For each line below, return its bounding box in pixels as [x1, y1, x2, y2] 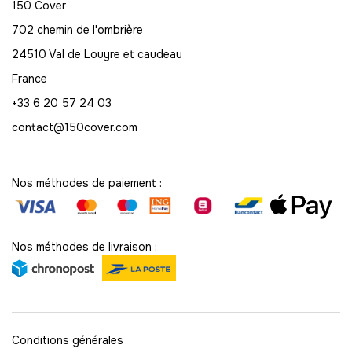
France [12, 71, 47, 86]
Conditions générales [12, 333, 123, 348]
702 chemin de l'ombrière [12, 22, 143, 37]
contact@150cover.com [12, 119, 137, 134]
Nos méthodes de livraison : [12, 240, 157, 255]
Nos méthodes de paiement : [12, 175, 162, 190]
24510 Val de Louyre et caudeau [12, 46, 185, 61]
